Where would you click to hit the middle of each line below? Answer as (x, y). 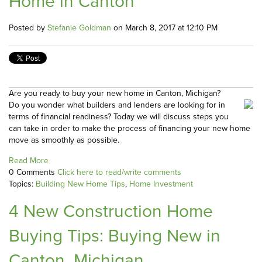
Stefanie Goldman (79, 28)
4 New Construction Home (111, 211)
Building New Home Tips (80, 184)
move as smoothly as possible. (64, 140)
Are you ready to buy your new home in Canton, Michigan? (115, 93)
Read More (29, 161)
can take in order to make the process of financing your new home (130, 128)
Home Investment (161, 184)
